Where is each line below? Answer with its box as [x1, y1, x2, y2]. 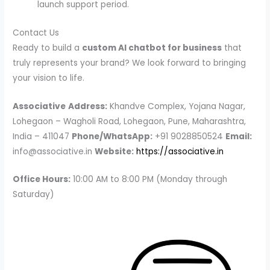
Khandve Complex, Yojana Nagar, [107, 100, 246, 112]
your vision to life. [13, 72, 85, 84]
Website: [95, 145, 134, 157]
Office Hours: [13, 174, 71, 186]
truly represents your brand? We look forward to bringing [13, 57, 246, 69]
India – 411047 [13, 130, 72, 142]
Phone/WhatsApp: [72, 130, 153, 142]
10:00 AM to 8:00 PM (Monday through [71, 174, 228, 186]
